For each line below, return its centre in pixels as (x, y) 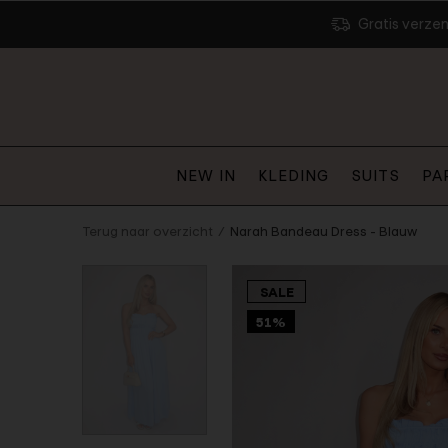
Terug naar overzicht (147, 231)
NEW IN (206, 175)
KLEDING (293, 175)
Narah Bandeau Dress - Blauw (323, 231)
